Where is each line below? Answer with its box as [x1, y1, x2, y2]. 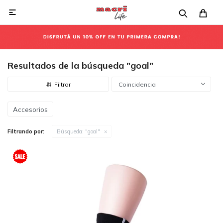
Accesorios [13, 106, 48, 113]
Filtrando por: [7, 128, 44, 135]
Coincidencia [118, 81, 156, 88]
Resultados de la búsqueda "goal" [7, 60, 153, 71]
